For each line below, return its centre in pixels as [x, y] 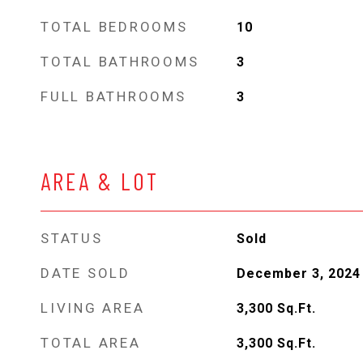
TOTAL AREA [91, 343]
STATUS [72, 238]
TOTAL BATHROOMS [120, 62]
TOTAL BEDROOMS [114, 27]
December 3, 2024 [298, 273]
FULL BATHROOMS [113, 96]
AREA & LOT [100, 181]
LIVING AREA [93, 308]
